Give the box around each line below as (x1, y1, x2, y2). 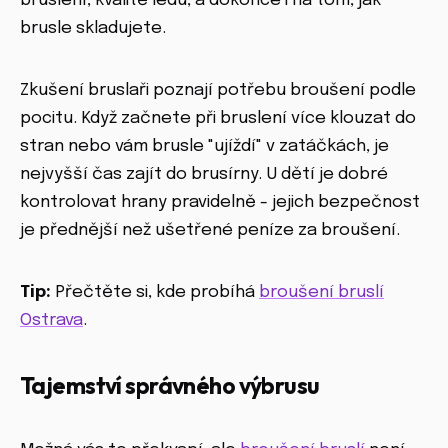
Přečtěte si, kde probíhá (51, 284, 259, 302)
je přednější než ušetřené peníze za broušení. (20, 222, 400, 240)
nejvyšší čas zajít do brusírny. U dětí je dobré (20, 166, 388, 184)
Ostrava (20, 312, 83, 330)
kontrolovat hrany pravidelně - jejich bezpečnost (20, 194, 420, 212)
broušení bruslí (259, 284, 384, 302)
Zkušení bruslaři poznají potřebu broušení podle (20, 82, 416, 100)
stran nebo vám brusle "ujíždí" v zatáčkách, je (20, 138, 389, 156)
